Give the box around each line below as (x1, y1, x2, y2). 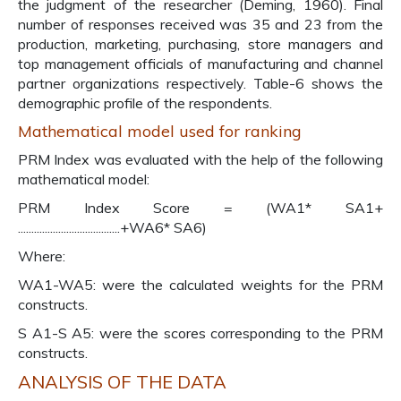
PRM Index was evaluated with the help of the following (18, 150, 383, 168)
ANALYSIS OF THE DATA (18, 371, 226, 393)
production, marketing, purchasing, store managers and (18, 35, 383, 53)
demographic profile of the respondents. (18, 94, 272, 112)
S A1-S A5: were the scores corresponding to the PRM (18, 324, 383, 342)
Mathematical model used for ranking (18, 121, 302, 141)
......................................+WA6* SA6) (18, 218, 207, 236)
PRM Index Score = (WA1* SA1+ (18, 199, 383, 217)
